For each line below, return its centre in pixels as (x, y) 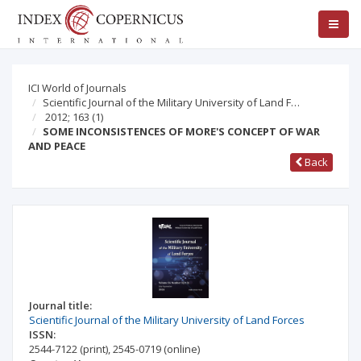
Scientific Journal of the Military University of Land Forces (167, 320)
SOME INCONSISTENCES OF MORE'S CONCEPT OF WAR (181, 131)
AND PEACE (57, 146)
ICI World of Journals (77, 88)
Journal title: (60, 305)
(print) (94, 349)
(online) (182, 349)
